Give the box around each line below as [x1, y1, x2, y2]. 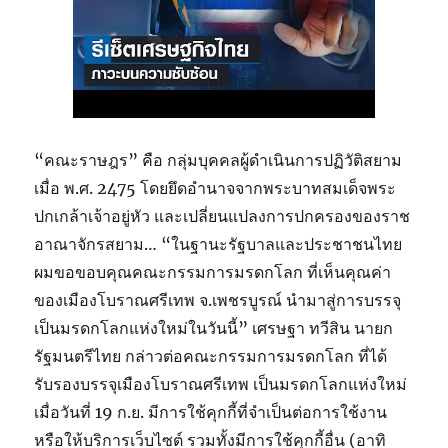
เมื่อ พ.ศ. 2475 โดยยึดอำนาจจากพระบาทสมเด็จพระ [34, 178, 397, 198]
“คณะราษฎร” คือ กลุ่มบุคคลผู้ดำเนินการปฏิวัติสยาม [34, 150, 403, 170]
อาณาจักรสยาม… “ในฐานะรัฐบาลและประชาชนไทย [34, 234, 403, 254]
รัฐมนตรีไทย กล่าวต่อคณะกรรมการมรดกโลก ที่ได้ [34, 346, 388, 366]
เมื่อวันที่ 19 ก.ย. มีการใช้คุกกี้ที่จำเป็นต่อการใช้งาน [34, 402, 388, 422]
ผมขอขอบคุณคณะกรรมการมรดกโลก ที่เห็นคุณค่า [34, 262, 392, 282]
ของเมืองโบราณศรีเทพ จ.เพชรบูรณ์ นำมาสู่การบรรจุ [34, 290, 402, 310]
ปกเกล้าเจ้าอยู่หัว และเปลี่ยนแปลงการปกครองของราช [34, 206, 411, 226]
